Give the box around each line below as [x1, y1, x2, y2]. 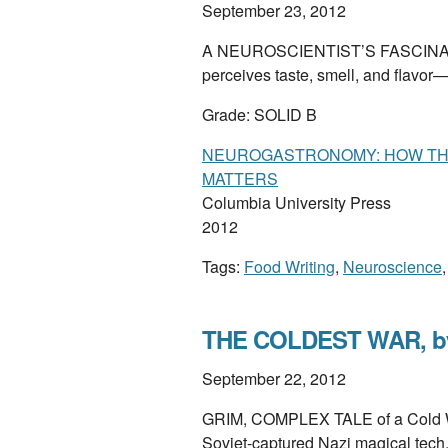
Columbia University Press [202, 191, 391, 214]
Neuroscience [343, 255, 442, 278]
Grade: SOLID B [202, 103, 317, 126]
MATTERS [202, 167, 278, 190]
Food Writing [244, 255, 335, 278]
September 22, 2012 [202, 367, 346, 390]
